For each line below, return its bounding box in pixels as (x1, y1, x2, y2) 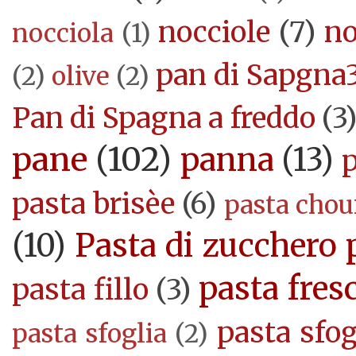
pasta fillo (12, 272, 149, 308)
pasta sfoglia (12, 318, 167, 350)
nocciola (12, 17, 114, 50)
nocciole (158, 14, 271, 51)
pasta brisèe (12, 186, 176, 222)
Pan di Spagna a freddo (12, 100, 315, 137)
